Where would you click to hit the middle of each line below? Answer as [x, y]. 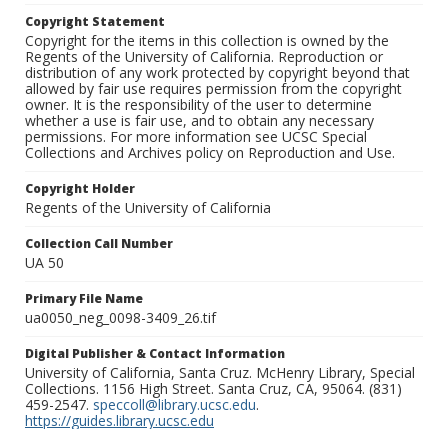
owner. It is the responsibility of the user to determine [198, 105]
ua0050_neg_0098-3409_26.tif [120, 318]
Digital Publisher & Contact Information [155, 354]
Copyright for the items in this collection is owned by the [207, 41]
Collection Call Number [99, 244]
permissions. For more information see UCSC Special [196, 137]
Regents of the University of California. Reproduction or [204, 57]
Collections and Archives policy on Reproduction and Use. [210, 153]
